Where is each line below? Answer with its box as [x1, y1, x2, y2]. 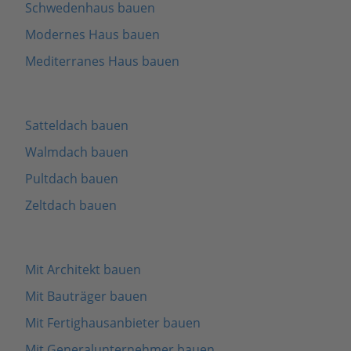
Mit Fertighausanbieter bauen [25, 313, 201, 331]
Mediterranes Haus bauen [25, 52, 179, 70]
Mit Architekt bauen [25, 260, 141, 278]
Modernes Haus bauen [25, 25, 160, 43]
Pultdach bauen [25, 169, 118, 187]
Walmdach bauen [25, 143, 128, 161]
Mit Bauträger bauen [25, 287, 147, 305]
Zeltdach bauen [25, 196, 117, 214]
